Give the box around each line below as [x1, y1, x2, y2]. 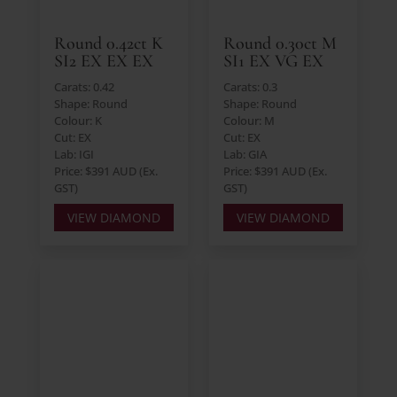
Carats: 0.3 [222, 78, 277, 95]
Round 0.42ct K [53, 32, 163, 54]
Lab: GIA [222, 145, 267, 162]
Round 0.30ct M [222, 32, 337, 54]
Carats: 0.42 [53, 78, 114, 95]
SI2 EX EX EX [53, 50, 153, 72]
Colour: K [53, 112, 102, 128]
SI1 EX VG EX [222, 50, 323, 72]
